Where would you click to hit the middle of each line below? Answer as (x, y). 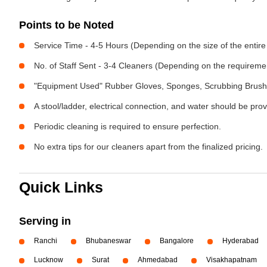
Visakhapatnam (232, 260)
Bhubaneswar (108, 241)
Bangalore (177, 241)
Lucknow (49, 260)
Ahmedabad (158, 260)
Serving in (45, 221)
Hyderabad (240, 241)
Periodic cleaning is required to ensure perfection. (128, 126)
